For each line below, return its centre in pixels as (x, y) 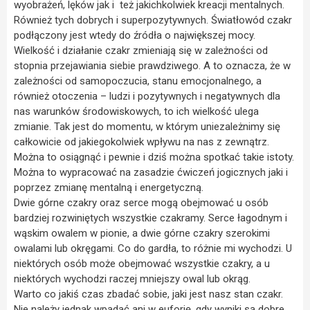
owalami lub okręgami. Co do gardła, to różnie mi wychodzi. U (153, 249)
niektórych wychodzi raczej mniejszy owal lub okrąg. (132, 279)
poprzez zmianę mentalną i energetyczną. (109, 188)
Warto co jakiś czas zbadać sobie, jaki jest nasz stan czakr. (148, 294)
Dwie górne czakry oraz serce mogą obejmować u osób (141, 203)
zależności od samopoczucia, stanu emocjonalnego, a (138, 81)
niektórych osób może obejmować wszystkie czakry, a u (142, 264)
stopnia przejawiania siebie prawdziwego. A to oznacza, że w (152, 66)
